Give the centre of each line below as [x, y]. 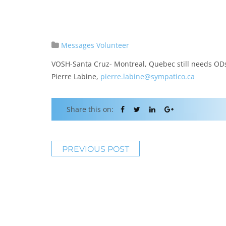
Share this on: [90, 109]
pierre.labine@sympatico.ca [149, 76]
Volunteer [113, 45]
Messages [78, 45]
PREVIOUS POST [96, 149]
